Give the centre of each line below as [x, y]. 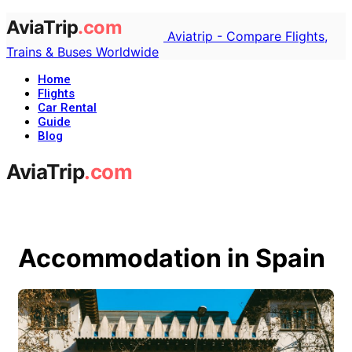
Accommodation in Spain [172, 258]
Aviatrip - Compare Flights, [247, 37]
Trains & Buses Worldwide [82, 52]
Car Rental [67, 108]
